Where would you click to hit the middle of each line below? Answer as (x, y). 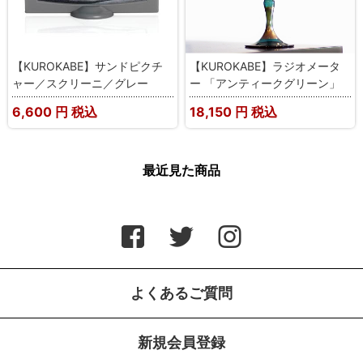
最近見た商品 (181, 170)
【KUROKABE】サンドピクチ (88, 66)
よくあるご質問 (181, 293)
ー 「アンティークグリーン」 (265, 83)
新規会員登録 (181, 342)
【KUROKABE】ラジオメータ (265, 66)
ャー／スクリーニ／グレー (80, 83)
